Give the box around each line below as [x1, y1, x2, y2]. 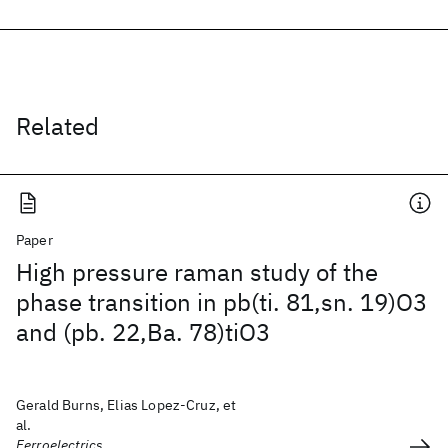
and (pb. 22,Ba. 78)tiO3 [16, 316, 270, 348]
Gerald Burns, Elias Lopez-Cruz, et [16, 396, 237, 414]
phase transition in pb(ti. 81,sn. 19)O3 [16, 286, 427, 318]
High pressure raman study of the [16, 256, 378, 288]
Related [16, 110, 99, 142]
